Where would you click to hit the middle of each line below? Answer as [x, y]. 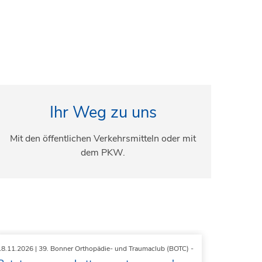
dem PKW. [103, 152]
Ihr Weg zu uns [103, 112]
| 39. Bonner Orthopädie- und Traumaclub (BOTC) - [113, 249]
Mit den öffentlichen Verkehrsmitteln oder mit [103, 138]
